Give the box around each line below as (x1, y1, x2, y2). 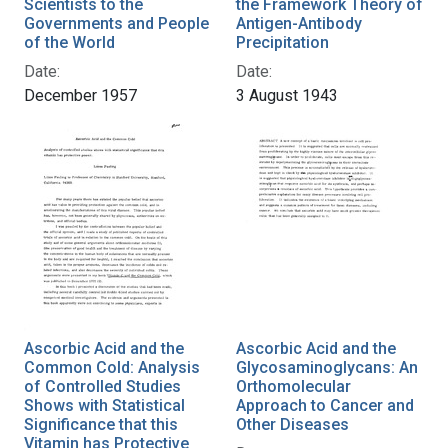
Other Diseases (236, 414, 349, 434)
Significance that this (24, 414, 178, 434)
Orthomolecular (236, 376, 351, 396)
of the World (24, 32, 115, 52)
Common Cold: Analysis (24, 357, 200, 377)
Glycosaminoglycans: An (236, 357, 418, 377)
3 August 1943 (236, 85, 338, 105)
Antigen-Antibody (236, 13, 362, 33)
